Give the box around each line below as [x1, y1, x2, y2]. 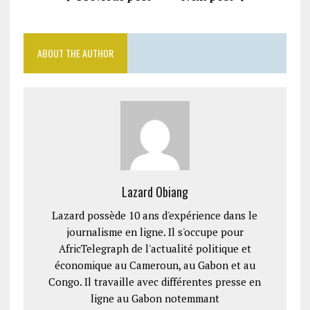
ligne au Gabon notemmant [90, 291, 219, 305]
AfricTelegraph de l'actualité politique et [58, 241, 251, 255]
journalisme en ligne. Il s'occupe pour [66, 225, 244, 239]
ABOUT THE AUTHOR [37, 46, 113, 60]
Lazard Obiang [121, 183, 188, 201]
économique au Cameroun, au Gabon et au [54, 258, 255, 272]
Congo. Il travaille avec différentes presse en [48, 275, 262, 289]
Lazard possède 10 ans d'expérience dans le [52, 208, 258, 222]
